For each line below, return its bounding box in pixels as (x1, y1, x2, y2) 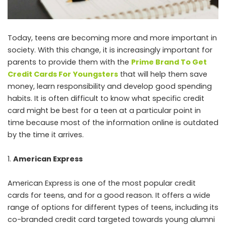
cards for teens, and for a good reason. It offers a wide (8, 190, 210, 200)
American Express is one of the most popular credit (8, 178, 196, 188)
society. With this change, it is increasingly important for (8, 44, 212, 55)
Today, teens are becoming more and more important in (8, 32, 217, 43)
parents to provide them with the (8, 56, 131, 67)
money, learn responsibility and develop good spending (8, 81, 212, 91)
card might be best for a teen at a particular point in (8, 105, 201, 116)
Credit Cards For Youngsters (8, 69, 118, 79)
